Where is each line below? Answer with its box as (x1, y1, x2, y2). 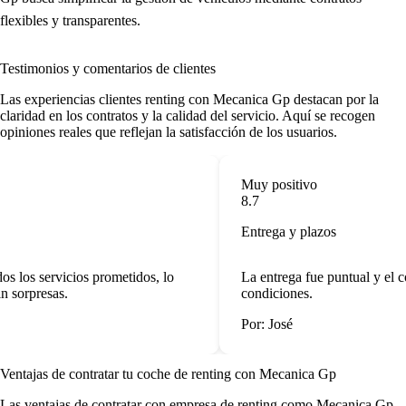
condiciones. (234, 285, 305, 302)
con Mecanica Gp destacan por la (185, 92, 379, 108)
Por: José (234, 316, 285, 333)
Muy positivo (234, 177, 310, 193)
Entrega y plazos (234, 224, 329, 240)
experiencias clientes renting (24, 92, 185, 108)
